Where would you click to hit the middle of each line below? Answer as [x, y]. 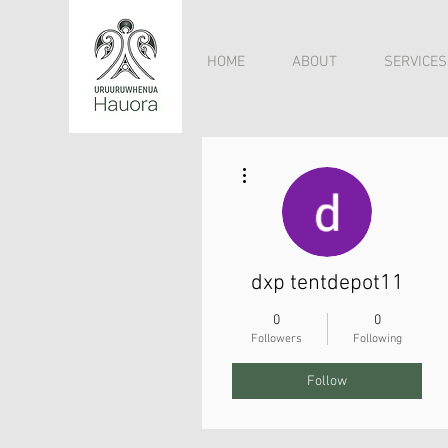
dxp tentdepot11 [327, 283]
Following [377, 339]
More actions [284, 161]
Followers [276, 339]
